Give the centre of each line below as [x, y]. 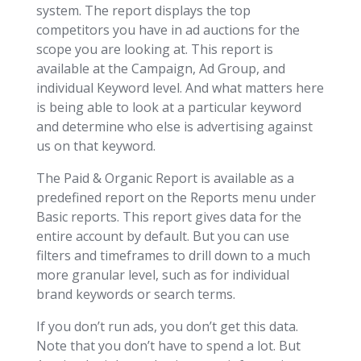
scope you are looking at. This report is [154, 49]
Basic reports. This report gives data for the [168, 216]
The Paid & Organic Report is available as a [165, 178]
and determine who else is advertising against [174, 126]
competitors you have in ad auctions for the [168, 29]
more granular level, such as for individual [162, 274]
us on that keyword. [95, 145]
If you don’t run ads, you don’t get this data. [167, 326]
